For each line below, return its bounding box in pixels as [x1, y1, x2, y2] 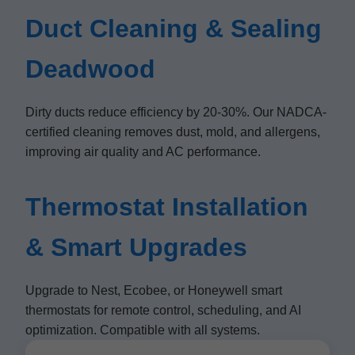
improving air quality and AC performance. [25, 145, 261, 158]
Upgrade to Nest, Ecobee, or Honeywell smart [25, 284, 282, 297]
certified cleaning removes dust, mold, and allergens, [25, 125, 320, 139]
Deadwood [25, 55, 155, 83]
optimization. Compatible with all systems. [25, 323, 260, 337]
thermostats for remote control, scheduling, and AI [25, 303, 301, 317]
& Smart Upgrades [25, 233, 247, 261]
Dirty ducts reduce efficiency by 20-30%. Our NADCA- [25, 105, 326, 119]
